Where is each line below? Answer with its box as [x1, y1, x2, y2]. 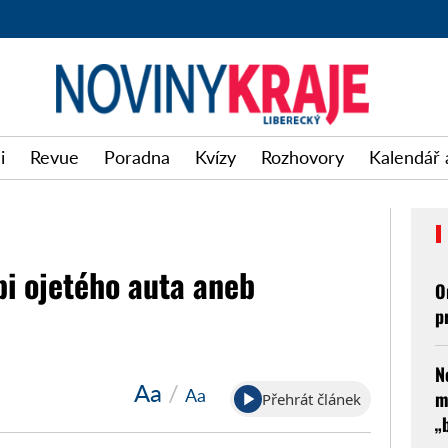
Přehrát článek [261, 388, 361, 409]
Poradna [104, 146, 170, 169]
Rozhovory [261, 146, 344, 169]
